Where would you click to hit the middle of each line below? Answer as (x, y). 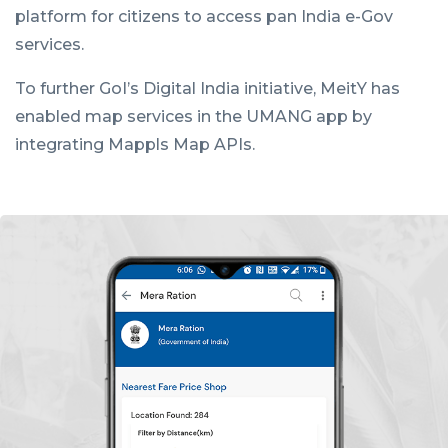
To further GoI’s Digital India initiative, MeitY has (207, 88)
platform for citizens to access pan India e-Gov (204, 16)
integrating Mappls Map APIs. (135, 144)
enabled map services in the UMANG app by (193, 116)
